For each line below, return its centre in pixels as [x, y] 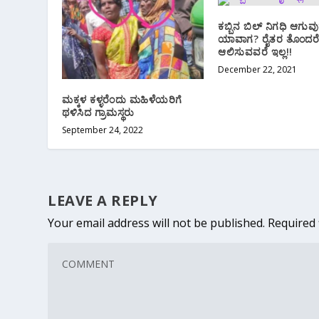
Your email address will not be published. [157, 223]
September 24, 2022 [103, 130]
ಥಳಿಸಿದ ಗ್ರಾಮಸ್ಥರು [98, 112]
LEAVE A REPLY [103, 200]
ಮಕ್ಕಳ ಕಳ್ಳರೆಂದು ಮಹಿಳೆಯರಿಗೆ [122, 99]
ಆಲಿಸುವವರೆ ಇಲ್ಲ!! [255, 51]
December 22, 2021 [257, 69]
